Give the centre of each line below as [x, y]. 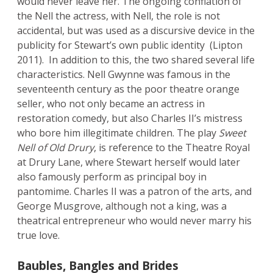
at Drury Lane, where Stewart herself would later [129, 162]
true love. [38, 236]
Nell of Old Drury [55, 148]
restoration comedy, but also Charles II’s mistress [130, 119]
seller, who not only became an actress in [111, 104]
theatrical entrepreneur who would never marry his [134, 221]
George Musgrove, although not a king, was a [122, 206]
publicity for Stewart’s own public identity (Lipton [130, 45]
